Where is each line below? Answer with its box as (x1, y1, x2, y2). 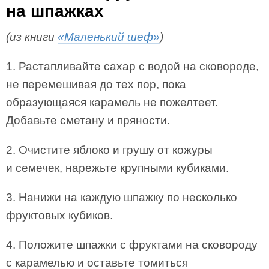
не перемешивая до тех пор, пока (6, 78, 186, 91)
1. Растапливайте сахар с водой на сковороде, (6, 60, 259, 73)
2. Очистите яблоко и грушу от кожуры (6, 144, 213, 156)
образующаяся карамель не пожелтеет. (6, 96, 218, 109)
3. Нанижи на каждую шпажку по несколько (6, 191, 237, 204)
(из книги (6, 31, 58, 43)
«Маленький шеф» (58, 31, 160, 43)
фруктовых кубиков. (6, 209, 113, 222)
